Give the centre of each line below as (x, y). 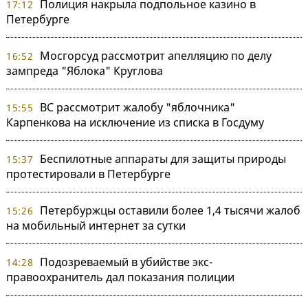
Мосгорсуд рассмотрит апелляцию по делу (155, 56)
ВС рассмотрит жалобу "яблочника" (137, 108)
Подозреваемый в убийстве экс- (126, 262)
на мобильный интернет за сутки (96, 226)
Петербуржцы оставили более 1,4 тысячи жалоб (170, 211)
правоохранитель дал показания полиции (120, 277)
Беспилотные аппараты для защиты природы (163, 159)
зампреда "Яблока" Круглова (85, 71)
